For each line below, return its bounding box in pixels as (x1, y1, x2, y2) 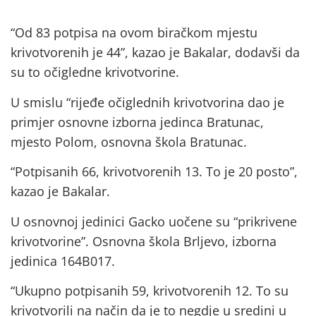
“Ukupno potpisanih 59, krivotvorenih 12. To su (11, 281, 288, 299)
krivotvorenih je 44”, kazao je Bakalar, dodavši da (11, 44, 300, 61)
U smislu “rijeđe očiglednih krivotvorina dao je (11, 93, 284, 111)
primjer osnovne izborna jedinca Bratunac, (11, 113, 264, 130)
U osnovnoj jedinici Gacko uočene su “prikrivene (11, 212, 297, 230)
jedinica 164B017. (11, 252, 115, 269)
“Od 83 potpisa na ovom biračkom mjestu (11, 24, 257, 42)
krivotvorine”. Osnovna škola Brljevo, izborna (11, 232, 276, 250)
